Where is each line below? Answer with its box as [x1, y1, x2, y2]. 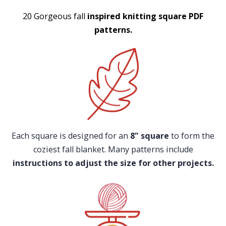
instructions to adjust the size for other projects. [12, 157, 214, 168]
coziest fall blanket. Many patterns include [33, 143, 193, 155]
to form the [171, 130, 214, 141]
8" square [130, 130, 171, 141]
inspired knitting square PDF [85, 10, 203, 22]
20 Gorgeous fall [23, 10, 85, 22]
